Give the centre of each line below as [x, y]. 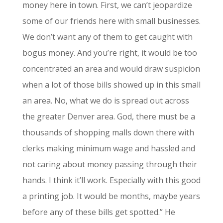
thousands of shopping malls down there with [108, 132]
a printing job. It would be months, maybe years [111, 196]
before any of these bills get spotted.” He [99, 212]
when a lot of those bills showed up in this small [111, 85]
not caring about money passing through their [110, 164]
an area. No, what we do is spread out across [106, 101]
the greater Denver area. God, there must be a [109, 116]
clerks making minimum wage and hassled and [109, 148]
